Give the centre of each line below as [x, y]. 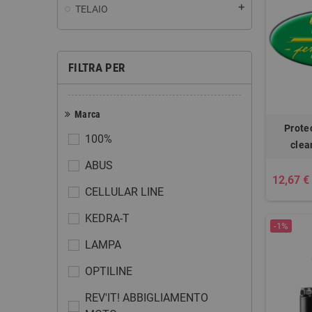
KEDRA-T [107, 218]
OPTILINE [109, 271]
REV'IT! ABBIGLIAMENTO [147, 298]
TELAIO [92, 9]
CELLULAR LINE [124, 192]
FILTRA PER [97, 68]
